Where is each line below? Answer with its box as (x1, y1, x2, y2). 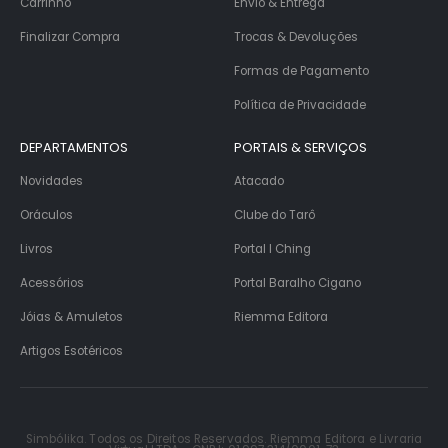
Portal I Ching (234, 241, 311, 258)
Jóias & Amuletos (20, 309, 123, 326)
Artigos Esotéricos (20, 343, 123, 360)
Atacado (234, 173, 284, 190)
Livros (20, 241, 53, 258)
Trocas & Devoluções (234, 29, 358, 46)
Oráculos (20, 207, 73, 224)
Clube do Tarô (234, 207, 315, 224)
